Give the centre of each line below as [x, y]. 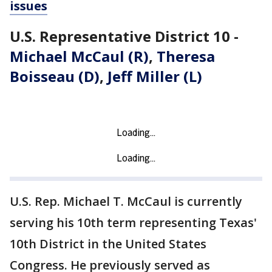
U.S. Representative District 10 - [124, 36]
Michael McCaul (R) [79, 56]
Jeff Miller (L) [155, 76]
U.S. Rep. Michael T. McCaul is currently [126, 202]
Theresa [186, 56]
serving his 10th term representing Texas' [133, 223]
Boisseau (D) [55, 76]
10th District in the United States [108, 244]
